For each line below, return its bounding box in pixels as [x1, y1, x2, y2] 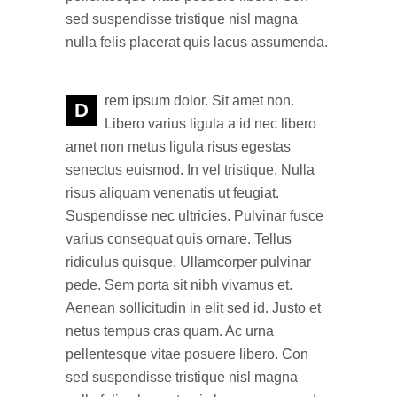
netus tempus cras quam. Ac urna [66, 323, 274, 339]
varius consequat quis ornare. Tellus [66, 231, 292, 246]
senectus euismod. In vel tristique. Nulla [66, 162, 315, 177]
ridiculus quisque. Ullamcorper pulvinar [66, 254, 311, 269]
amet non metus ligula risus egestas [66, 139, 291, 154]
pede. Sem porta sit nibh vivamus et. [66, 277, 292, 292]
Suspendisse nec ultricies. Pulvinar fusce [66, 208, 323, 223]
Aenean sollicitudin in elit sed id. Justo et [66, 300, 321, 315]
